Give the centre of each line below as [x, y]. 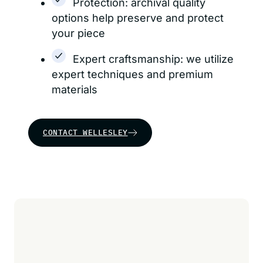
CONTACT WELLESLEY [85, 132]
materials [75, 90]
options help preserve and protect [138, 18]
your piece [78, 33]
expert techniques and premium [132, 74]
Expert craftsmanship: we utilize [153, 59]
